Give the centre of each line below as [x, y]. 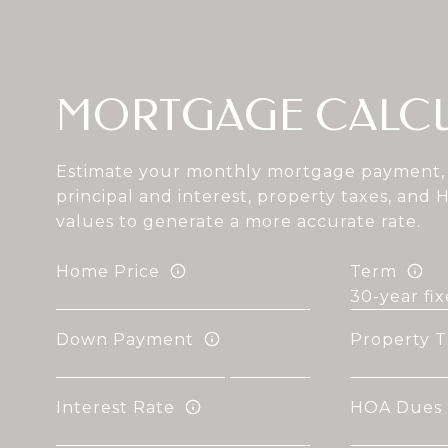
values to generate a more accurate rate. [239, 221]
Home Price [108, 271]
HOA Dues [395, 407]
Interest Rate [116, 407]
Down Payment [125, 339]
